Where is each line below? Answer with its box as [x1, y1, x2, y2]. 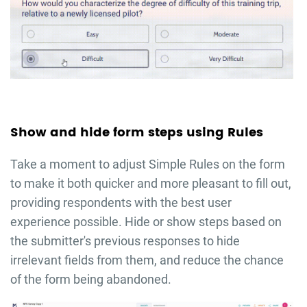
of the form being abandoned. [10, 271, 171, 286]
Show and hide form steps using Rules [10, 122, 263, 143]
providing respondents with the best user [10, 195, 232, 210]
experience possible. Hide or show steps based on [10, 214, 282, 229]
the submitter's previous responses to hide [10, 233, 240, 248]
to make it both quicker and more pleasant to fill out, [10, 175, 291, 191]
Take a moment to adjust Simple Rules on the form [10, 156, 285, 171]
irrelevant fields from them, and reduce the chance [10, 252, 284, 267]
